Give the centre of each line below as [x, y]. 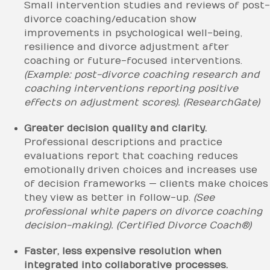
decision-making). [69, 225]
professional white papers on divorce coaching [143, 211]
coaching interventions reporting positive [131, 88]
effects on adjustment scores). [102, 102]
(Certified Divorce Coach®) [184, 225]
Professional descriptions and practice [123, 142]
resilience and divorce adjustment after [127, 47]
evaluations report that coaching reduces [131, 156]
